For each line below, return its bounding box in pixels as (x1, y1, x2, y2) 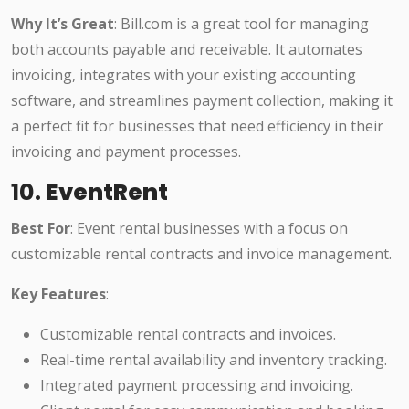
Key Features (11, 284, 106, 305)
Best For (11, 218, 70, 239)
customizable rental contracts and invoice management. (11, 244, 392, 265)
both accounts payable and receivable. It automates (11, 39, 362, 60)
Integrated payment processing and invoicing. (40, 375, 353, 396)
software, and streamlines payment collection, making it (11, 90, 393, 111)
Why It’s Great (11, 14, 114, 35)
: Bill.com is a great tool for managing (114, 14, 369, 35)
